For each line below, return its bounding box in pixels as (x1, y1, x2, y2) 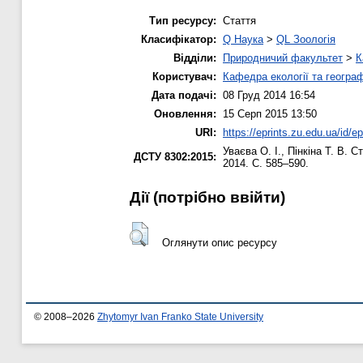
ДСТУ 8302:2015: (134, 150, 216, 163)
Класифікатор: (141, 32, 216, 45)
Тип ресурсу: (149, 14, 216, 27)
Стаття (223, 14, 256, 27)
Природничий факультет (223, 51, 343, 64)
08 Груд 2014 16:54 (223, 88, 315, 101)
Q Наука (223, 32, 263, 45)
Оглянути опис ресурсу (161, 237, 277, 249)
